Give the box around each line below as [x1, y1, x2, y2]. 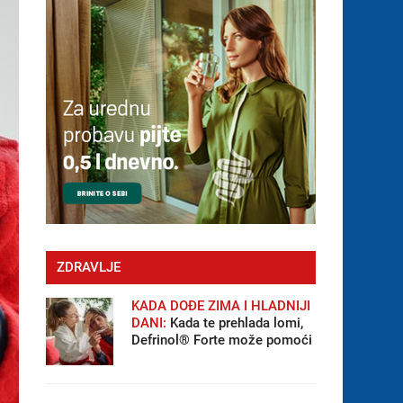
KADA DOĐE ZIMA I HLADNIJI [130, 298, 310, 314]
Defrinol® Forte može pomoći [130, 332, 312, 348]
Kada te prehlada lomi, [166, 315, 303, 331]
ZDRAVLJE [56, 259, 121, 275]
